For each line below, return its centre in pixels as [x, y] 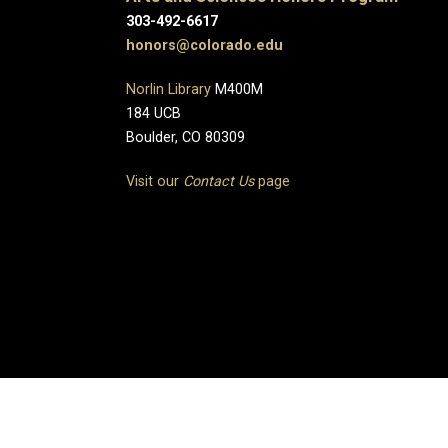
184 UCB [153, 113]
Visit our [154, 181]
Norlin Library [168, 89]
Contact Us [218, 181]
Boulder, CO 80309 [185, 137]
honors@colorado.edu [204, 45]
